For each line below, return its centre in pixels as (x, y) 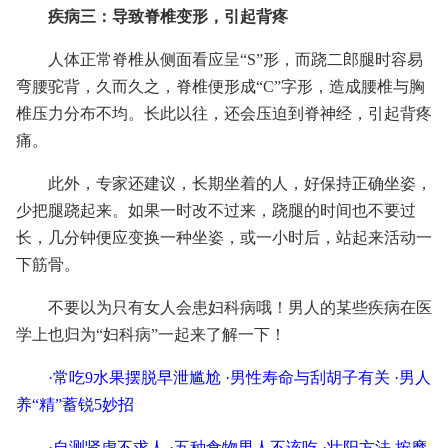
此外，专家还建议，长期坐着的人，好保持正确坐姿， (240, 183)
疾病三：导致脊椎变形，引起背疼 (168, 16)
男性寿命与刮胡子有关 (310, 377)
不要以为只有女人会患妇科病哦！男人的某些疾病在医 (240, 307)
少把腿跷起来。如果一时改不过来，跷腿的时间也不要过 (216, 210)
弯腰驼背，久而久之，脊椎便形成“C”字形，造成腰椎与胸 (220, 86)
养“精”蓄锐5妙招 (75, 404)
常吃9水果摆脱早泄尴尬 (137, 377)
